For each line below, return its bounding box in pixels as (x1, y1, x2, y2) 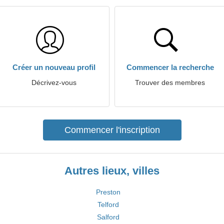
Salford (97, 213, 119, 221)
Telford (97, 200, 119, 208)
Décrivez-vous (31, 78, 76, 86)
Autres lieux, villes (64, 164, 159, 177)
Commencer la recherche (126, 63, 214, 71)
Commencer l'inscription (64, 125, 160, 135)
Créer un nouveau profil (12, 63, 95, 71)
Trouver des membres (135, 78, 205, 86)
